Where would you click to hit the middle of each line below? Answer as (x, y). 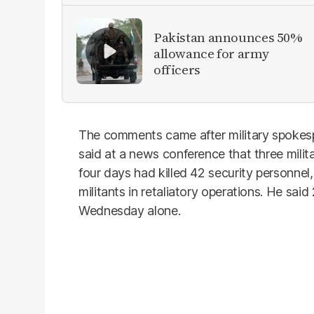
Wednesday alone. (130, 210)
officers (177, 70)
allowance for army (211, 54)
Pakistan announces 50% (228, 37)
